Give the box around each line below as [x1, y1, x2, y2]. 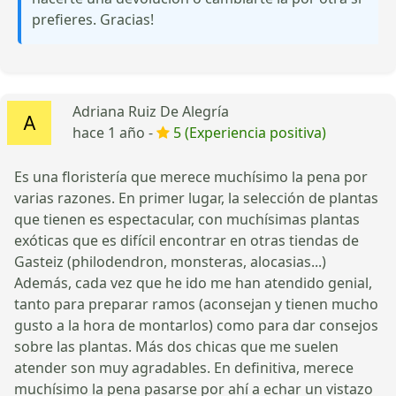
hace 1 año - [72, 122, 156, 142]
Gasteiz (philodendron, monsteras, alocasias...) [14, 251, 326, 271]
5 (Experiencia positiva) [173, 122, 326, 142]
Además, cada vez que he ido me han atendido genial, [14, 272, 372, 293]
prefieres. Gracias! [32, 9, 154, 29]
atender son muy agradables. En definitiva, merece [14, 357, 354, 377]
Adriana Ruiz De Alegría [72, 101, 229, 121]
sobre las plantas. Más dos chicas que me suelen [14, 336, 339, 356]
